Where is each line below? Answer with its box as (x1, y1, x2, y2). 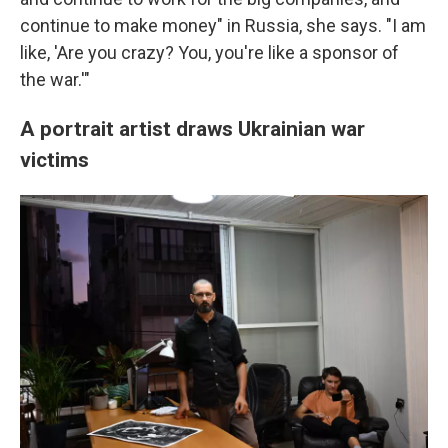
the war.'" (20, 68, 90, 90)
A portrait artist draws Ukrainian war (20, 115, 365, 141)
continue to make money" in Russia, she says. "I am (20, 14, 426, 36)
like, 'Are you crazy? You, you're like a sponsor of (20, 41, 399, 63)
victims (20, 146, 89, 172)
